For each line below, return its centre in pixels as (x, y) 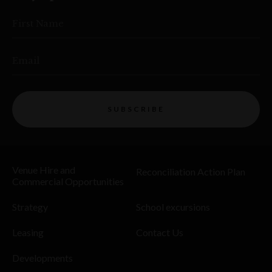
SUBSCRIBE (136, 109)
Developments (42, 257)
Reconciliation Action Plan (191, 171)
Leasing (28, 232)
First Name (38, 23)
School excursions (173, 206)
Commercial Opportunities (68, 181)
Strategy (30, 206)
